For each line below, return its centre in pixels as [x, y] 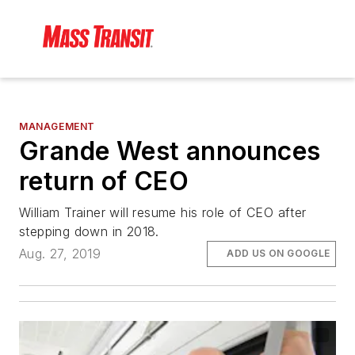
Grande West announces [170, 151]
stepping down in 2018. [89, 232]
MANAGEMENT [57, 127]
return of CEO [104, 181]
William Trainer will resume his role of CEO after [163, 213]
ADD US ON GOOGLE [279, 254]
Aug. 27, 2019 [60, 254]
